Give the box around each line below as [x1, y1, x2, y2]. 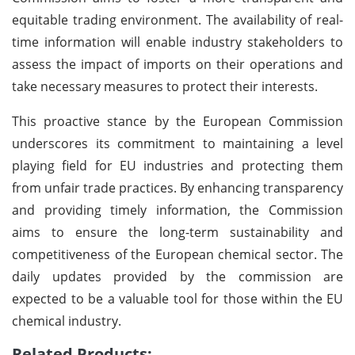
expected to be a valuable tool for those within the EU [12, 289, 343, 307]
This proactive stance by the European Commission [12, 112, 343, 130]
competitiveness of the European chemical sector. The [12, 245, 343, 263]
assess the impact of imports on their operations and [12, 55, 343, 73]
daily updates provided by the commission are [12, 267, 343, 285]
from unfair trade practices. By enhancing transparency [12, 178, 343, 197]
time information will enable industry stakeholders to [12, 32, 343, 51]
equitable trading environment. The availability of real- [12, 10, 343, 29]
